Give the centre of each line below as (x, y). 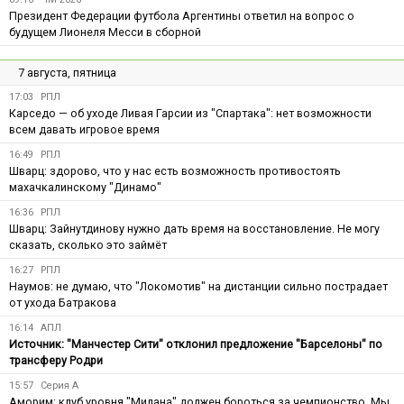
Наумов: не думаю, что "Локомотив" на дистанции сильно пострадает (198, 286)
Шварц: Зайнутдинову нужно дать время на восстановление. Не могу (194, 228)
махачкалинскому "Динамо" (85, 187)
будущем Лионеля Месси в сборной (105, 32)
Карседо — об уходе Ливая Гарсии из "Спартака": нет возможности (190, 113)
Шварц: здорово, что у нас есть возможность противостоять (175, 170)
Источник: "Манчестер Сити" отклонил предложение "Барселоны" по (196, 344)
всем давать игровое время (84, 129)
